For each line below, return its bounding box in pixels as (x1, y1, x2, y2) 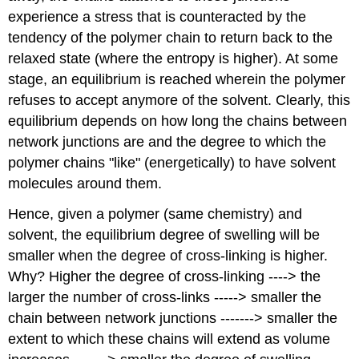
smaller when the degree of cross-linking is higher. (8, 248, 329, 264)
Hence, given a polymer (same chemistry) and (8, 206, 303, 223)
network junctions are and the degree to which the (8, 133, 327, 150)
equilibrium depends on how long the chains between (8, 112, 348, 129)
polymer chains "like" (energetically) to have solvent (8, 154, 337, 171)
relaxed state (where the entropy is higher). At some (8, 50, 339, 67)
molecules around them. (8, 175, 163, 192)
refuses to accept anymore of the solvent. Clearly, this (8, 91, 351, 108)
